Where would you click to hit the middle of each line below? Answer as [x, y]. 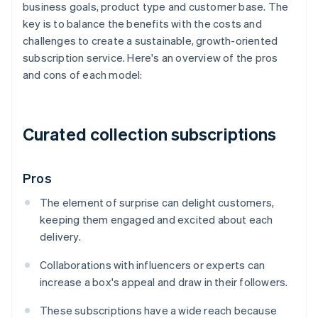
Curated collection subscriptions [150, 134]
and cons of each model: [83, 75]
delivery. [60, 237]
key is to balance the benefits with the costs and [142, 24]
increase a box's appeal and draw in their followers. [164, 282]
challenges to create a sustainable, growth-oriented [150, 41]
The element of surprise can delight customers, [157, 203]
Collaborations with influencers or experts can [153, 265]
